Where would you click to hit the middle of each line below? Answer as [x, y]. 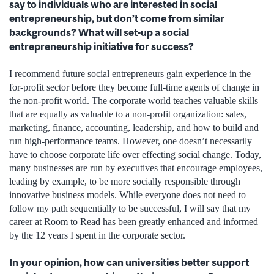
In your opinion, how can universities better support [129, 263]
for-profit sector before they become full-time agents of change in [134, 87]
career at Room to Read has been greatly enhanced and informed [134, 221]
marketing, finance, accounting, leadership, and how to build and [134, 127]
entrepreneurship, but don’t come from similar [117, 18]
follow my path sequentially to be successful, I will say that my [130, 208]
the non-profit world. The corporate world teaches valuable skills [134, 100]
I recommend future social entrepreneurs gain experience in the [130, 73]
